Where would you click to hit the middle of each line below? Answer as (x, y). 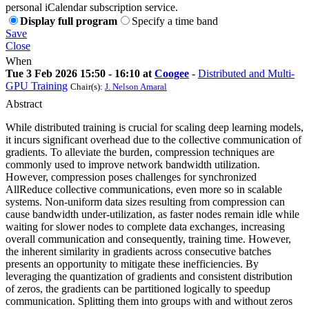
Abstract (24, 103)
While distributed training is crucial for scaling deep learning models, (154, 127)
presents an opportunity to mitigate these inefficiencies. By (132, 263)
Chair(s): (88, 86)
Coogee (172, 73)
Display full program (69, 21)
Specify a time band (175, 21)
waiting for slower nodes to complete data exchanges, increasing (145, 226)
